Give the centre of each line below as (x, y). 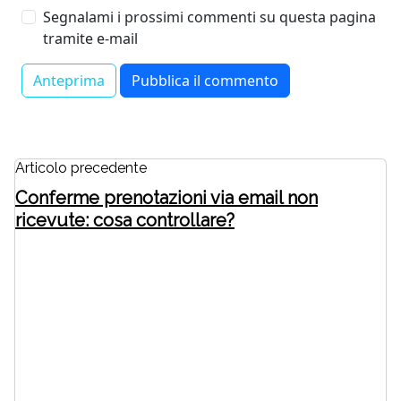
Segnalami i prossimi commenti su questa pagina (209, 17)
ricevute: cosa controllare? (125, 221)
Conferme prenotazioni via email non (166, 198)
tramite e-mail (90, 39)
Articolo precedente (81, 168)
